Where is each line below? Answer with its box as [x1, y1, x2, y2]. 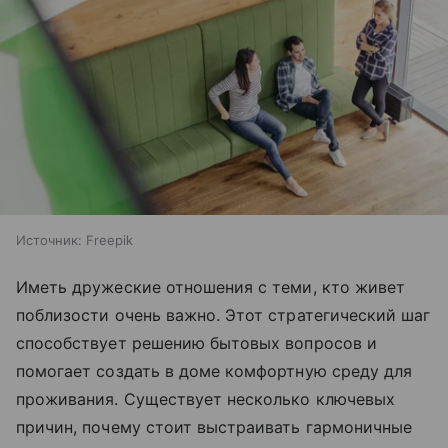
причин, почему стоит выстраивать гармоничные [16, 417, 413, 438]
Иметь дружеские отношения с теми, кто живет [16, 277, 406, 298]
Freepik [86, 232, 133, 249]
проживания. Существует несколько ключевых [16, 389, 395, 410]
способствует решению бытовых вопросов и [16, 333, 377, 354]
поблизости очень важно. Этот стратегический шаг [16, 305, 431, 326]
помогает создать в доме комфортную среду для [16, 361, 413, 382]
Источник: [16, 232, 82, 249]
